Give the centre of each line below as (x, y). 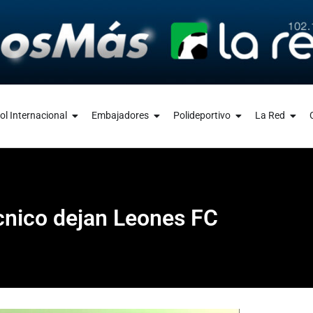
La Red (270, 116)
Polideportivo (202, 116)
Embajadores (120, 116)
